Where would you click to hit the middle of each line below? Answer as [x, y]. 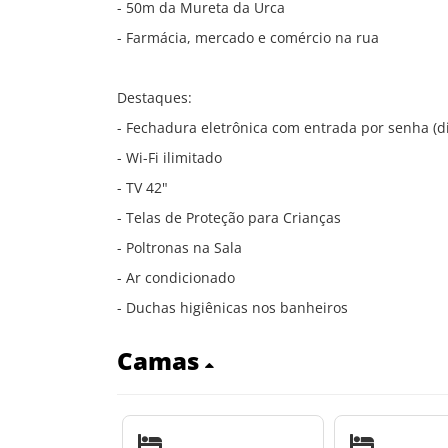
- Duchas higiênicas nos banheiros [232, 307]
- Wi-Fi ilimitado [169, 157]
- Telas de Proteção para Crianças [229, 217]
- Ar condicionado [176, 277]
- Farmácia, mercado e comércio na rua [248, 37]
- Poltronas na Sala [179, 247]
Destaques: [154, 97]
